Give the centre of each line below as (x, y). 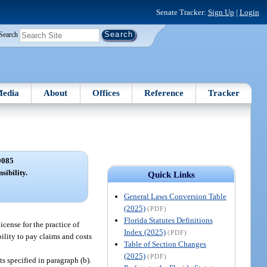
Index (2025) (145, 232)
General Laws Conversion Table (175, 196)
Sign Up (221, 12)
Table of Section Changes (165, 244)
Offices (106, 93)
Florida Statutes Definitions (168, 220)
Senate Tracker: (182, 12)
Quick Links (171, 174)
